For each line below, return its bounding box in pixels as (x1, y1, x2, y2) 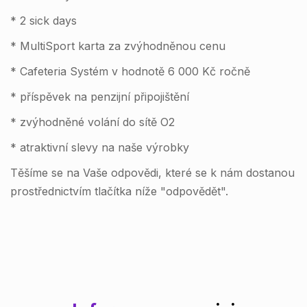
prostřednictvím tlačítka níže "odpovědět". (10, 184, 228, 199)
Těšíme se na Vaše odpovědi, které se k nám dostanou (10, 166, 295, 180)
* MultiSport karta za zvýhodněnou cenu (10, 39, 225, 53)
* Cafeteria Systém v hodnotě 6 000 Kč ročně (10, 64, 250, 79)
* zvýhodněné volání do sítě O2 (10, 115, 175, 130)
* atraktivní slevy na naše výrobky (10, 140, 189, 155)
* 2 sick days (10, 14, 77, 28)
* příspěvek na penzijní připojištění (10, 90, 189, 104)
